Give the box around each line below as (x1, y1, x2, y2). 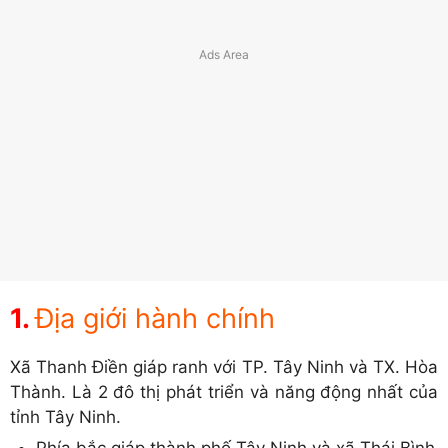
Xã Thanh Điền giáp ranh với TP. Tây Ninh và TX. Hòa (10, 357, 438, 378)
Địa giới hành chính (35, 302, 275, 336)
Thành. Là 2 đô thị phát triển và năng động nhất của (10, 382, 438, 403)
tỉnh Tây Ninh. (10, 407, 121, 428)
